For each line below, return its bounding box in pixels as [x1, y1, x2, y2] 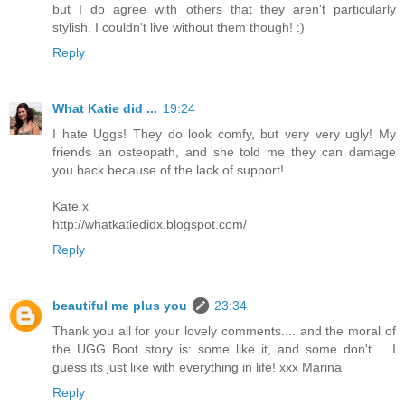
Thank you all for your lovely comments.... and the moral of [52, 323, 396, 338]
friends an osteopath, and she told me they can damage [52, 144, 396, 159]
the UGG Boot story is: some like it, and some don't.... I [52, 341, 396, 356]
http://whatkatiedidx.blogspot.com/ [52, 216, 247, 231]
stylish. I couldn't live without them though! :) [52, 19, 305, 34]
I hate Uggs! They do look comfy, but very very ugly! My [52, 126, 396, 141]
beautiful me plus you [52, 297, 187, 313]
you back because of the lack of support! [52, 162, 284, 177]
